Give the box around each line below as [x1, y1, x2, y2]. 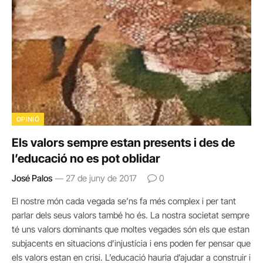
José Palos [12, 172, 52, 184]
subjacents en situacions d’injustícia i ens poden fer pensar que [12, 237, 251, 249]
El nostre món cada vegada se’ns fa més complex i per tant [12, 195, 236, 207]
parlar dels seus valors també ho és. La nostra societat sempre [12, 209, 249, 221]
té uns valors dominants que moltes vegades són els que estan [12, 223, 249, 235]
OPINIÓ [16, 114, 39, 123]
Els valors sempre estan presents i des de [12, 135, 235, 150]
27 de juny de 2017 [66, 172, 137, 184]
